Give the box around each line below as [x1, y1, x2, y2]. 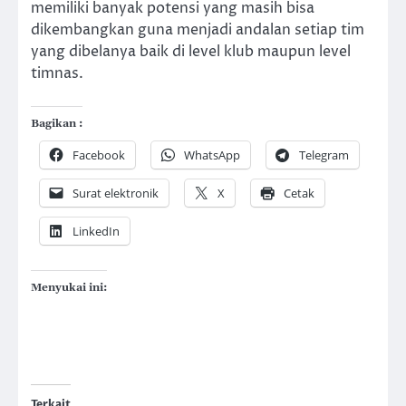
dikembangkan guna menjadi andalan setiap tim [31, 20, 364, 41]
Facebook [72, 147, 125, 164]
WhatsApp [184, 147, 240, 164]
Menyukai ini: [31, 281, 107, 295]
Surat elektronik [72, 185, 159, 202]
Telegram [299, 147, 349, 164]
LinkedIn [72, 223, 120, 240]
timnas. [31, 63, 83, 84]
